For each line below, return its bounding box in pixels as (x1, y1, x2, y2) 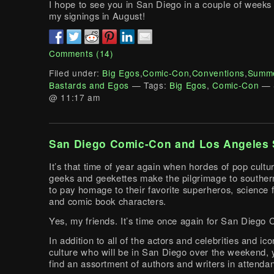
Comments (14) (49, 46, 114, 59)
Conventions (191, 66, 245, 79)
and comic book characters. (49, 194, 166, 208)
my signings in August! (49, 9, 146, 22)
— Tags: (129, 78, 169, 91)
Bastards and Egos (49, 78, 130, 91)
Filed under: (49, 66, 103, 79)
